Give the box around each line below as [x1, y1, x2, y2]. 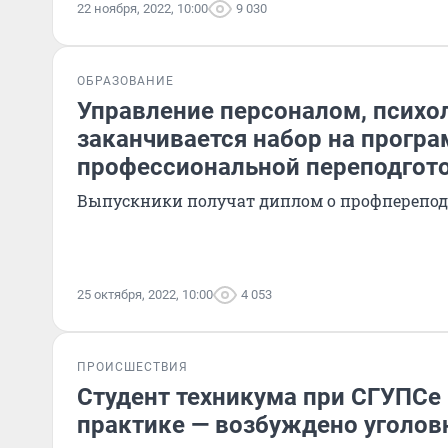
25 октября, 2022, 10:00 [77, 287, 213, 302]
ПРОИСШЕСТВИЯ [77, 360, 188, 374]
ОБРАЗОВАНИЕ [77, 74, 174, 88]
